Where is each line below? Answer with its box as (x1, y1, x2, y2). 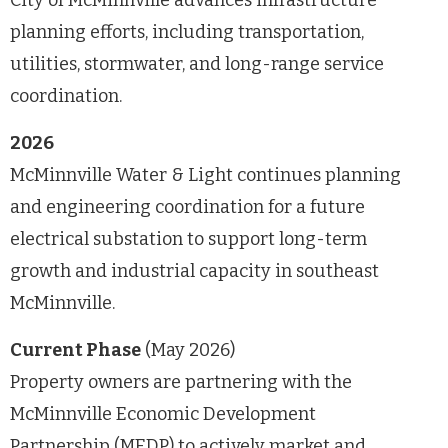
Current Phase (10, 338, 141, 361)
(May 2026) (141, 338, 235, 361)
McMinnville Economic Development (10, 402, 316, 425)
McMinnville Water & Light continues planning (10, 163, 401, 186)
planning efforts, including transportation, (10, 20, 364, 43)
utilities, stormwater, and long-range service (10, 52, 384, 75)
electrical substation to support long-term (10, 227, 367, 250)
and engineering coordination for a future (10, 195, 365, 218)
